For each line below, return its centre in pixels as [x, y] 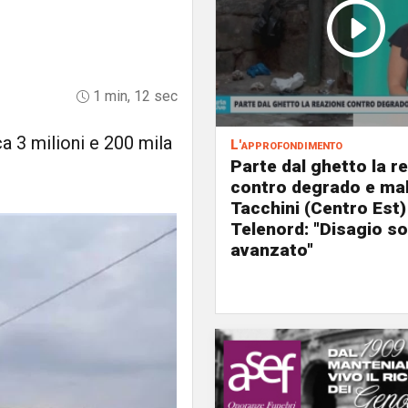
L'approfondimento [286, 145]
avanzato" [272, 250]
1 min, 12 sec [133, 96]
